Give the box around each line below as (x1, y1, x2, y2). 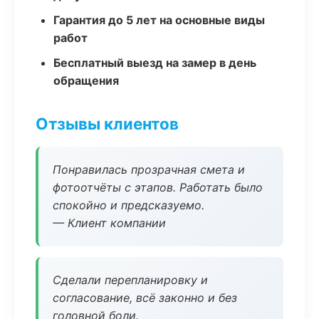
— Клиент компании (53, 216, 166, 230)
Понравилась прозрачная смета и (53, 162, 245, 177)
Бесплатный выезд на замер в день (53, 56, 256, 70)
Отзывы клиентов (36, 114, 179, 133)
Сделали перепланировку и (53, 273, 208, 287)
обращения (53, 73, 119, 88)
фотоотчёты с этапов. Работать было (53, 180, 263, 194)
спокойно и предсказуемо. (53, 198, 204, 212)
